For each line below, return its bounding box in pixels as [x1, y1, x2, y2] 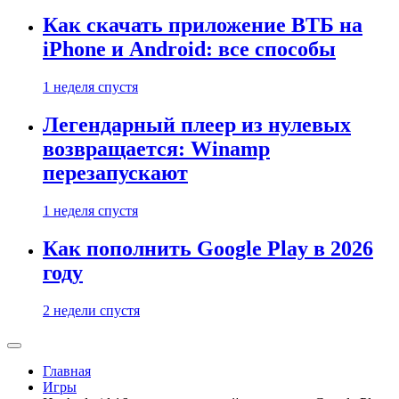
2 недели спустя [43, 302, 140, 318]
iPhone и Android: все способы [43, 37, 336, 61]
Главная [43, 362, 91, 379]
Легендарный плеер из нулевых [43, 113, 351, 137]
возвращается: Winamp [43, 137, 270, 161]
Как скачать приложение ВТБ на [43, 13, 362, 37]
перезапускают [43, 161, 188, 185]
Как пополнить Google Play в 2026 [43, 236, 373, 260]
